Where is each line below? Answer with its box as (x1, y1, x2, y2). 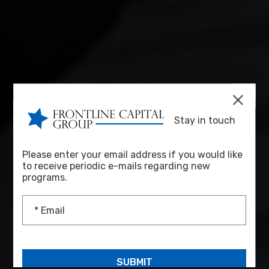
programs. (22, 171, 68, 183)
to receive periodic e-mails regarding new (22, 160, 211, 172)
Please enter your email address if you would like (22, 148, 243, 160)
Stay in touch (167, 114, 236, 126)
